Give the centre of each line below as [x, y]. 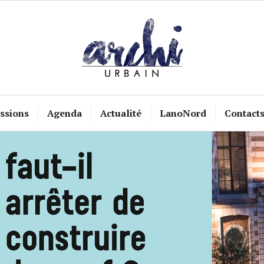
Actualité [121, 113]
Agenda [64, 113]
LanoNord [183, 113]
